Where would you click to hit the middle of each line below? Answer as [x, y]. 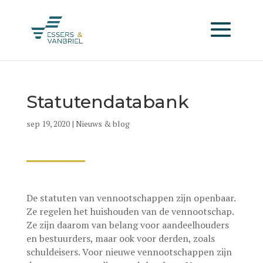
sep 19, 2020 [48, 124]
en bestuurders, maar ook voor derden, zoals [120, 238]
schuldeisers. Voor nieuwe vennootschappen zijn [129, 252]
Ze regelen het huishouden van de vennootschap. [130, 211]
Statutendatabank [107, 102]
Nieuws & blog [102, 124]
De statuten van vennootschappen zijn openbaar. [131, 198]
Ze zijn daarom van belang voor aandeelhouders [127, 225]
